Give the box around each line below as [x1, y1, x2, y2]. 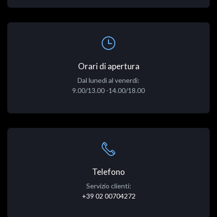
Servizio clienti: [86, 182, 131, 190]
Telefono [92, 167, 125, 177]
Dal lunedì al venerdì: [77, 76, 139, 85]
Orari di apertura [77, 61, 139, 72]
